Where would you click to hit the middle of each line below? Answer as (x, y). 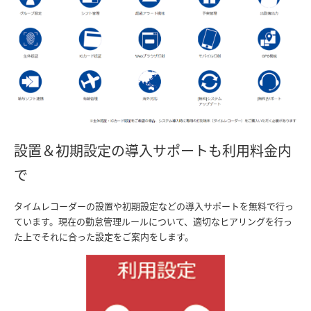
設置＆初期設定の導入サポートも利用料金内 (153, 151)
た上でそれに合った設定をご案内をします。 (104, 237)
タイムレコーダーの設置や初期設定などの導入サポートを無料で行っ (154, 206)
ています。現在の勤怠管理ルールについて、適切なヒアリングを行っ (153, 221)
